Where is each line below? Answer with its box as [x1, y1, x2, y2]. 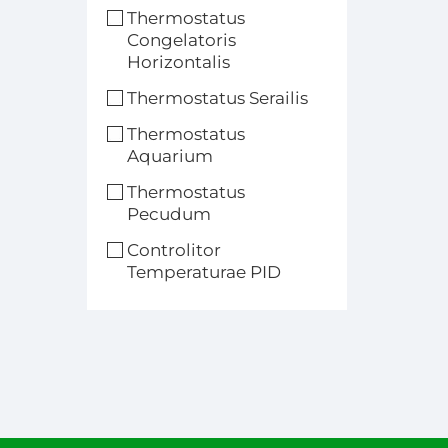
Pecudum [127, 204, 211, 224]
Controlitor [127, 240, 221, 260]
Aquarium [127, 146, 213, 166]
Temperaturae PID [127, 262, 281, 282]
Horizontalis [127, 52, 230, 72]
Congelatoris [127, 30, 236, 50]
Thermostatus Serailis [127, 88, 308, 108]
